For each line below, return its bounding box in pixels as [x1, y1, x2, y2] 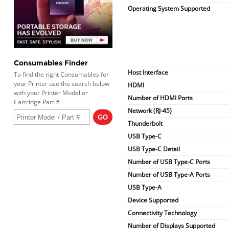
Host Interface [128, 67, 169, 77]
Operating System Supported [128, 4, 211, 13]
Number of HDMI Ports [128, 93, 193, 102]
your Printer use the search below [13, 79, 109, 88]
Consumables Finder [13, 58, 88, 68]
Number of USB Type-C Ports [128, 157, 211, 166]
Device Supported [128, 195, 179, 204]
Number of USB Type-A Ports [128, 170, 211, 179]
